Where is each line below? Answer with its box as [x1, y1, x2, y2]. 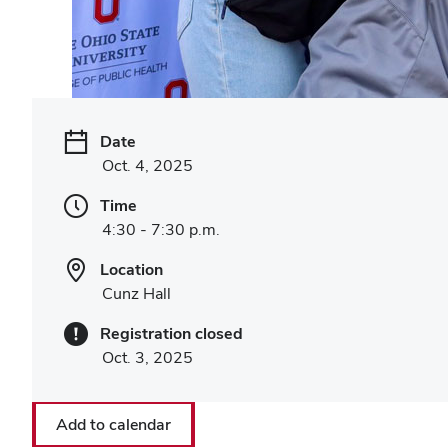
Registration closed [100, 323, 243, 344]
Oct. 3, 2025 [102, 347, 193, 368]
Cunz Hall [102, 283, 171, 304]
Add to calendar [56, 414, 171, 435]
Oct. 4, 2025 [102, 155, 193, 176]
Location [100, 259, 163, 280]
